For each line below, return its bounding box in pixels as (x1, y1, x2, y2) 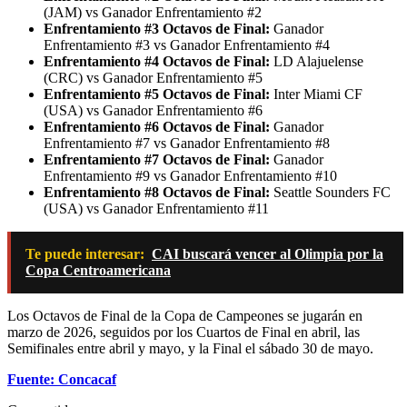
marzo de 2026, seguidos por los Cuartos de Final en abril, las (7, 324, 360, 341)
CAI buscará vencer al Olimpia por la (152, 246, 383, 263)
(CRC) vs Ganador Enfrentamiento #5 (44, 70, 263, 86)
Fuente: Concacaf (7, 372, 116, 388)
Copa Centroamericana (25, 263, 171, 279)
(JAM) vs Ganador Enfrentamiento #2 (44, 5, 262, 21)
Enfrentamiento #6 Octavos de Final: (44, 119, 270, 135)
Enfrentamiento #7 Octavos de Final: (44, 152, 270, 168)
